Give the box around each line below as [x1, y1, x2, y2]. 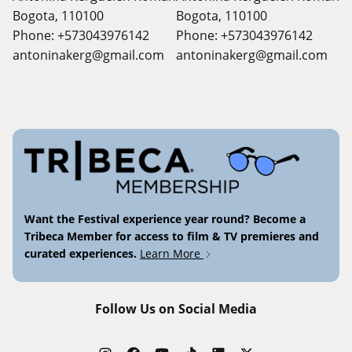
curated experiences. [24, 245, 140, 261]
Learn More [140, 245, 203, 261]
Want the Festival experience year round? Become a [24, 211, 306, 226]
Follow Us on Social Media [95, 299, 257, 317]
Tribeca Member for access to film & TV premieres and [24, 228, 319, 244]
